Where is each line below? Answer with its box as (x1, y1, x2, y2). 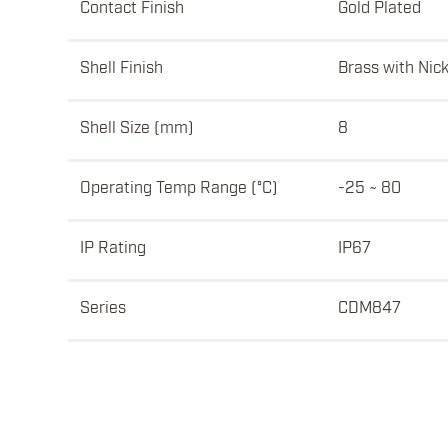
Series (80, 296, 126, 317)
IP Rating (80, 236, 146, 257)
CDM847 (338, 296, 401, 317)
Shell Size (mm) (80, 116, 194, 137)
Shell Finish (80, 56, 163, 77)
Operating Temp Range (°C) (80, 176, 278, 197)
